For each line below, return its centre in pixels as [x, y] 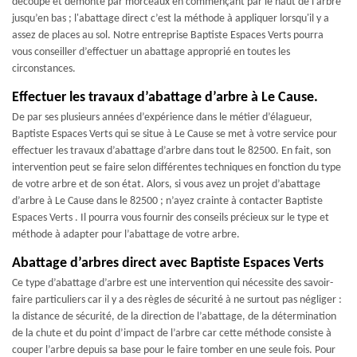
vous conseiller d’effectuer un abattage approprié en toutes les [151, 52]
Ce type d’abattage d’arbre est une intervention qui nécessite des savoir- [173, 283]
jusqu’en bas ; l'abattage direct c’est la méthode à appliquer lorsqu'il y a [171, 19]
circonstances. [44, 69]
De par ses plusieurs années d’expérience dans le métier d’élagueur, [162, 118]
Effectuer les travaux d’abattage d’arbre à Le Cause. [165, 98]
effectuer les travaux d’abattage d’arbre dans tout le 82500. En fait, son [171, 151]
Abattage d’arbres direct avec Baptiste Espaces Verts [168, 263]
